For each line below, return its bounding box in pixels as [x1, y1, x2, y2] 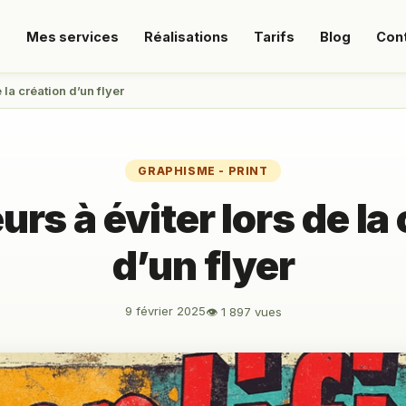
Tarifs [254, 28, 295, 44]
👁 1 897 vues [205, 304, 282, 319]
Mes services [26, 28, 119, 44]
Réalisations [144, 28, 228, 44]
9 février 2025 [124, 304, 206, 318]
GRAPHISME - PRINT [138, 164, 268, 178]
